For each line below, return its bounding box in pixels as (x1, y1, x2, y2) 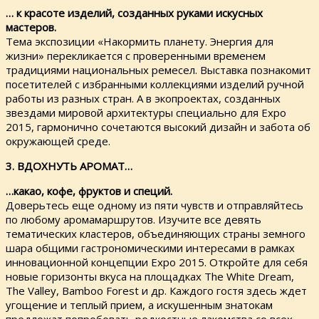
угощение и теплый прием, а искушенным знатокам (6, 298, 273, 313)
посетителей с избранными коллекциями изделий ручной (6, 77, 304, 92)
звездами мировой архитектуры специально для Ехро (6, 105, 286, 120)
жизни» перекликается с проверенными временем (6, 48, 266, 63)
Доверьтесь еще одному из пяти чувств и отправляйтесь (6, 198, 303, 213)
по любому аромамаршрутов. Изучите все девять (6, 212, 261, 227)
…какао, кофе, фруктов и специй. (6, 184, 172, 199)
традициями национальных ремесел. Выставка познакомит (6, 63, 311, 78)
